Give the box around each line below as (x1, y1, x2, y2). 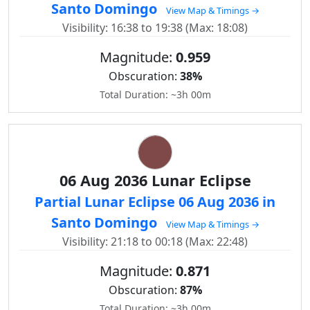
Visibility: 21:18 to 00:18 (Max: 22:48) (62, 234, 248, 249)
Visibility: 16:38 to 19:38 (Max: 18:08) (62, 20, 248, 35)
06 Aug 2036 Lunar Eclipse (59, 170, 251, 190)
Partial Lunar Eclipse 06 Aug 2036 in (35, 192, 275, 211)
